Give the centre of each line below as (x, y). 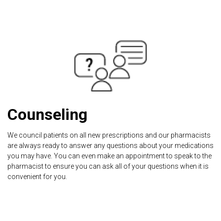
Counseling (47, 114)
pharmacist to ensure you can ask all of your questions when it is (108, 166)
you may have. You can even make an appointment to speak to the (110, 156)
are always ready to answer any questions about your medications (110, 145)
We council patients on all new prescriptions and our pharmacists (109, 135)
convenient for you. (37, 176)
